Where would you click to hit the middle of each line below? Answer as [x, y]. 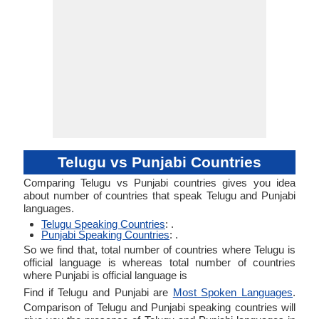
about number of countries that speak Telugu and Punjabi [159, 195]
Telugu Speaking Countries [103, 224]
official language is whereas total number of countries [159, 262]
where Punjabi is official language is [105, 275]
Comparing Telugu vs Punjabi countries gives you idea [159, 183]
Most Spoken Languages [232, 292]
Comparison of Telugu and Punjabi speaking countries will [159, 307]
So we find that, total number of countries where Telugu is [159, 250]
